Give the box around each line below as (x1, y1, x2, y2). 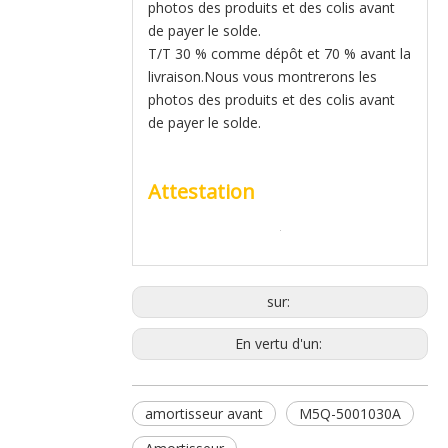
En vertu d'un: (234, 334, 326, 353)
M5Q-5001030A (299, 404, 401, 423)
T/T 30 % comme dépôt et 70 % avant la (148, 44, 411, 63)
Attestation (148, 178, 255, 205)
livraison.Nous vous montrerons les (148, 67, 377, 86)
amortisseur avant (145, 404, 263, 423)
